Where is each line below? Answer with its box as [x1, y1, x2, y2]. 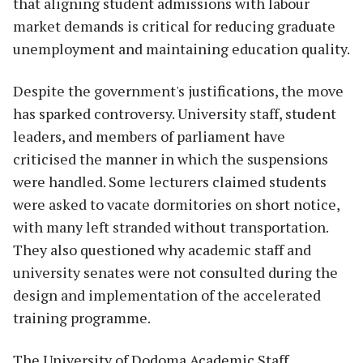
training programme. [13, 307, 151, 327]
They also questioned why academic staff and [13, 239, 311, 259]
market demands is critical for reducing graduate [13, 15, 335, 36]
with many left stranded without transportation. [13, 216, 328, 237]
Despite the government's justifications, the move [13, 80, 344, 100]
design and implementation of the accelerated [13, 284, 321, 305]
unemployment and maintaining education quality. [13, 38, 350, 58]
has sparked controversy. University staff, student [13, 103, 336, 123]
